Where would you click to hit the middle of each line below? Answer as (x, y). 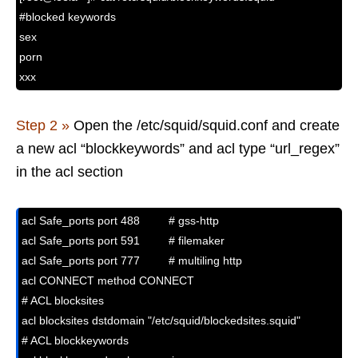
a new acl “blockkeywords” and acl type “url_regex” (178, 149)
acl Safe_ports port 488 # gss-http (120, 221)
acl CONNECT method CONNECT (108, 281)
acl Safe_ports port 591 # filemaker (123, 241)
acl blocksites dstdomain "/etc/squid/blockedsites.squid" (161, 321)
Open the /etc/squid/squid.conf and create (205, 126)
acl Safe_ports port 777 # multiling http (132, 261)
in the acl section (70, 172)
